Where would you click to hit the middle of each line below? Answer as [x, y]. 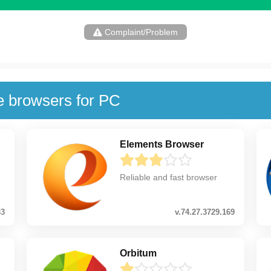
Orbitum [138, 253]
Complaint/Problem [140, 32]
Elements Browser [162, 144]
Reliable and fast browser [168, 177]
